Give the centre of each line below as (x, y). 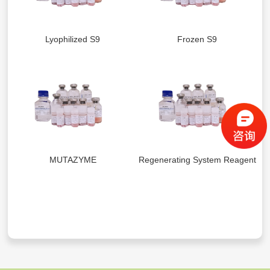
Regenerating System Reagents (199, 160)
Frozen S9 (197, 39)
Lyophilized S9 (73, 39)
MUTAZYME (73, 160)
